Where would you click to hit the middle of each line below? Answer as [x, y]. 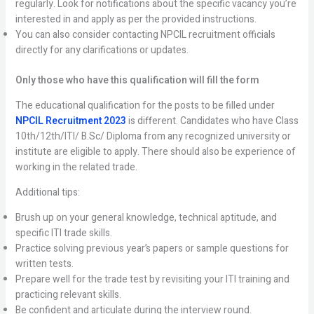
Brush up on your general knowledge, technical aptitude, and [146, 218]
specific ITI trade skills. [63, 233]
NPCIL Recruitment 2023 [71, 121]
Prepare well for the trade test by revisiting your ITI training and [152, 279]
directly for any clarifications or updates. [102, 50]
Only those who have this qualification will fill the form [137, 80]
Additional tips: [47, 192]
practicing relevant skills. [68, 295]
